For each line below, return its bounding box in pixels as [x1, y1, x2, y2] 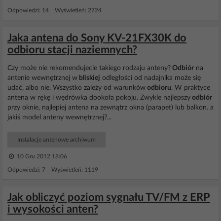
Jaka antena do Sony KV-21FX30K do [7, 33, 186, 43]
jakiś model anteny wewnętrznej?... [7, 114, 111, 121]
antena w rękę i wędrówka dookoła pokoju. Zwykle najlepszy [7, 94, 190, 101]
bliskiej [77, 74, 100, 81]
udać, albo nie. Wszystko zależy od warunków [7, 84, 146, 91]
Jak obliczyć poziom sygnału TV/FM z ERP [7, 192, 210, 203]
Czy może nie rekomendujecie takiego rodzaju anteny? [7, 65, 171, 72]
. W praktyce [171, 84, 210, 91]
